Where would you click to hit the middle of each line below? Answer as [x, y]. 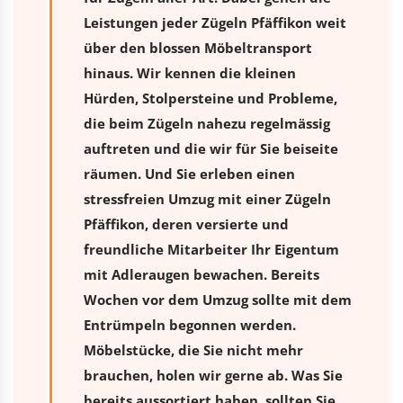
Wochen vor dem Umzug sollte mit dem [218, 299]
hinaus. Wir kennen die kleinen [190, 72]
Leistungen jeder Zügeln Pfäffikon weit [215, 22]
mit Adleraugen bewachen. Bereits [201, 274]
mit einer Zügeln [273, 198]
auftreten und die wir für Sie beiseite [211, 148]
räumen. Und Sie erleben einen [189, 173]
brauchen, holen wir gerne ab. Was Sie [213, 375]
